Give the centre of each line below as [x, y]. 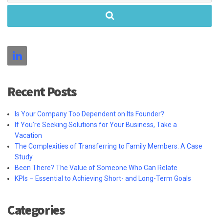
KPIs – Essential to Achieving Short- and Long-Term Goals [104, 178]
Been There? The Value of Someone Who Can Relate [96, 167]
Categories [36, 209]
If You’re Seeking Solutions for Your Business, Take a [96, 124]
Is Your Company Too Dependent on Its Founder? [89, 114]
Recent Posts [42, 91]
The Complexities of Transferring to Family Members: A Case [109, 146]
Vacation [28, 135]
